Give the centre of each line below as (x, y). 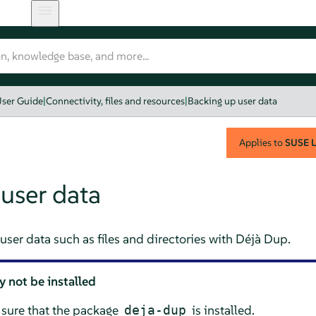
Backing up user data (233, 101)
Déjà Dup (261, 238)
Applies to (262, 142)
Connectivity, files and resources (116, 101)
